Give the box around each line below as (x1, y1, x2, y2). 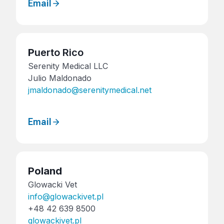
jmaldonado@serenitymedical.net (28, 85, 151, 95)
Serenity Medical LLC (28, 61, 108, 71)
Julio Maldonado (28, 73, 91, 83)
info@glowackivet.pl (28, 191, 103, 201)
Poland (28, 164, 62, 177)
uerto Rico (34, 46, 83, 59)
